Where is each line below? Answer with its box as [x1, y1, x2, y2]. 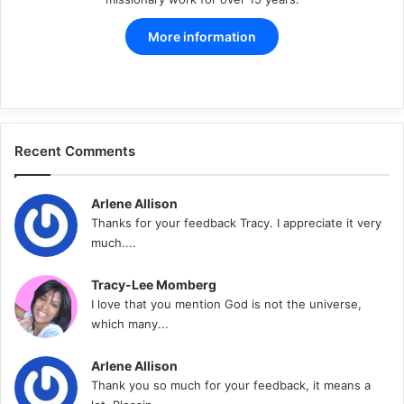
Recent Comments [14, 142, 135, 160]
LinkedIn [223, 69, 277, 87]
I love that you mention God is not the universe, [91, 296, 362, 311]
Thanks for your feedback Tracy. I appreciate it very [91, 215, 381, 230]
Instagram [266, 69, 329, 87]
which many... [91, 316, 169, 331]
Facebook [158, 69, 220, 87]
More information [148, 28, 256, 44]
